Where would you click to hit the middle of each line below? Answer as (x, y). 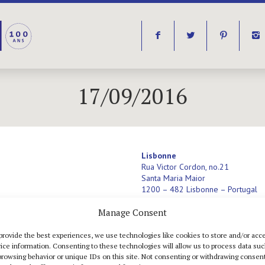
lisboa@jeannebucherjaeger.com (200, 212)
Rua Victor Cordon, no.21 (185, 167)
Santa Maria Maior (173, 178)
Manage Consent (132, 212)
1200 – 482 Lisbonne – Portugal (199, 189)
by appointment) (172, 223)
